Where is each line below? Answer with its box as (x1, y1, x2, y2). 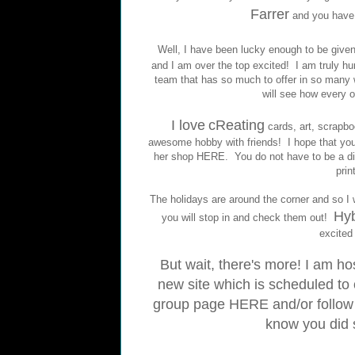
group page (152, 296, 229, 313)
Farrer (250, 6, 289, 23)
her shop (153, 151, 197, 163)
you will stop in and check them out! (161, 212, 334, 224)
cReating (208, 117, 265, 134)
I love (171, 117, 205, 134)
